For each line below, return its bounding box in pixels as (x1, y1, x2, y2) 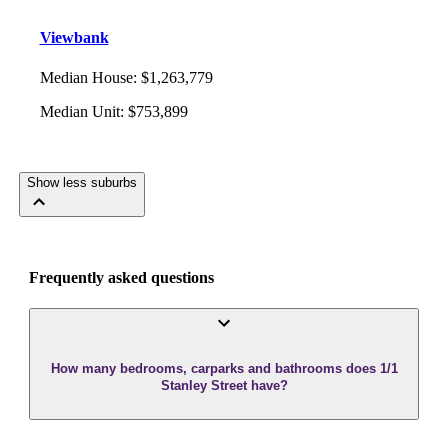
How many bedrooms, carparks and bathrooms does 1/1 (50, 361, 398, 377)
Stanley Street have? (160, 378, 288, 394)
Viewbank (39, 29, 109, 47)
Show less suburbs (26, 174, 137, 190)
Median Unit (39, 102, 120, 120)
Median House (39, 68, 133, 86)
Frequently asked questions (29, 269, 214, 287)
